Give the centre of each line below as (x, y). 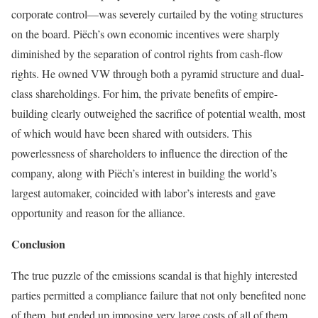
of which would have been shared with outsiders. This (132, 133)
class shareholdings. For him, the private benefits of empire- (144, 93)
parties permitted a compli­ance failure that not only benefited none (159, 295)
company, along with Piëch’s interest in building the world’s (144, 173)
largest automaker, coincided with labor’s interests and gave (143, 193)
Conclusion (38, 244)
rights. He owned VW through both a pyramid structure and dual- (158, 73)
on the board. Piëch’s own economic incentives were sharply (146, 34)
